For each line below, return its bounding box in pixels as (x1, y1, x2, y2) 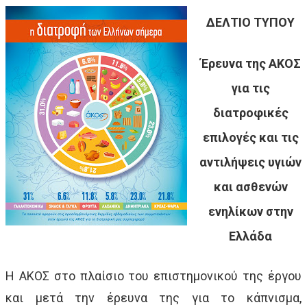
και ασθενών (213, 179, 288, 194)
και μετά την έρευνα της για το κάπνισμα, (5, 290, 302, 305)
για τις (231, 80, 270, 95)
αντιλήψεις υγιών (199, 154, 302, 169)
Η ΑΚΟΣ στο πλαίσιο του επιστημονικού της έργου (5, 268, 302, 283)
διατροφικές (212, 105, 288, 120)
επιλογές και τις (202, 130, 299, 145)
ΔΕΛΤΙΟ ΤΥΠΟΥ (206, 14, 295, 29)
